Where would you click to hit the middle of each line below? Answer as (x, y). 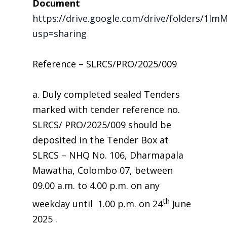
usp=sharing (60, 33)
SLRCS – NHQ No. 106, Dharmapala (108, 155)
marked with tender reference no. (106, 109)
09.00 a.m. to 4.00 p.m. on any (96, 185)
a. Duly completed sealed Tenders (106, 94)
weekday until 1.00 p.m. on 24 (98, 204)
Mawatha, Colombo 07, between (103, 170)
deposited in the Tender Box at (101, 140)
